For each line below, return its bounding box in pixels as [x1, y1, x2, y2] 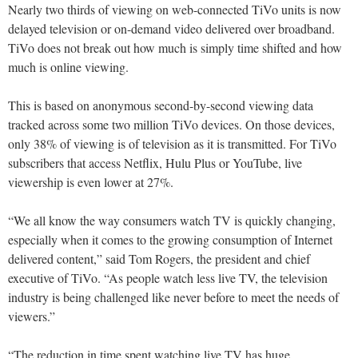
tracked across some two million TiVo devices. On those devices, [8, 116, 335, 133]
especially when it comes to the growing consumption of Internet [8, 231, 332, 249]
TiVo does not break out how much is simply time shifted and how [8, 39, 342, 57]
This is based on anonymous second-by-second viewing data [8, 97, 313, 114]
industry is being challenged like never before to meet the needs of [8, 288, 339, 306]
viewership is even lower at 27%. [8, 173, 173, 191]
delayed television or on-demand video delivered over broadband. [8, 20, 335, 38]
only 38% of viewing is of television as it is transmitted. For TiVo [8, 135, 336, 153]
